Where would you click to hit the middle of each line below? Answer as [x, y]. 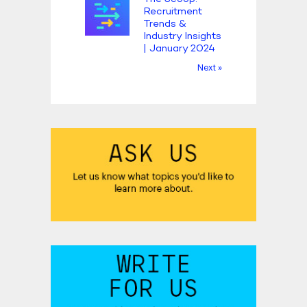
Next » [210, 67]
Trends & [165, 24]
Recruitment [173, 11]
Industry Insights [182, 36]
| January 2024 [179, 48]
